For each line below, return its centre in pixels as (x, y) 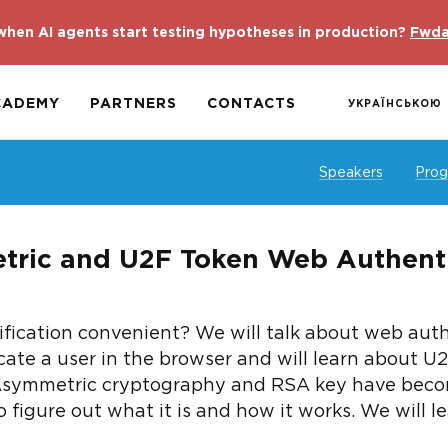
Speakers (351, 173)
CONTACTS (251, 104)
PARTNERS (133, 104)
